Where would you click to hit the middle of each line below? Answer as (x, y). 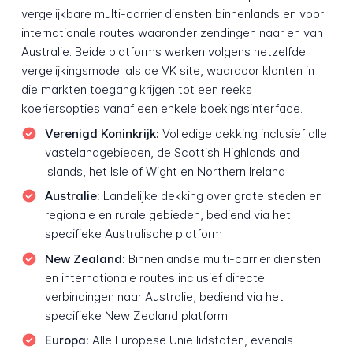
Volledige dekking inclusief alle (243, 133)
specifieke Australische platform (133, 234)
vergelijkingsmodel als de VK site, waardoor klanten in (167, 71)
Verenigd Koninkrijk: (102, 133)
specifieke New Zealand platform (136, 315)
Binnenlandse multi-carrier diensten (223, 258)
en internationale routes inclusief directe (154, 277)
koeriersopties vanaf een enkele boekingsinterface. (162, 109)
